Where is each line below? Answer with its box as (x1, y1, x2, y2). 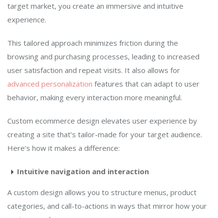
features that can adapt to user (92, 79, 200, 89)
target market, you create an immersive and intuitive (7, 1, 183, 11)
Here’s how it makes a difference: (7, 143, 120, 153)
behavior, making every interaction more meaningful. (7, 92, 182, 103)
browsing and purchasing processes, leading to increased (7, 52, 200, 62)
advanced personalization (7, 79, 92, 89)
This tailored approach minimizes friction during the (7, 38, 178, 48)
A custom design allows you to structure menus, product (7, 187, 197, 198)
